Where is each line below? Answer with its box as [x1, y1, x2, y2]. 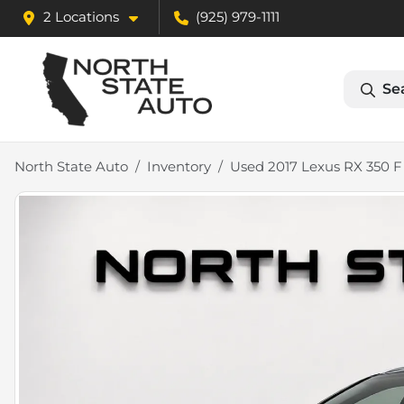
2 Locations [43, 8, 119, 25]
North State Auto [14, 158, 128, 176]
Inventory [147, 158, 211, 176]
